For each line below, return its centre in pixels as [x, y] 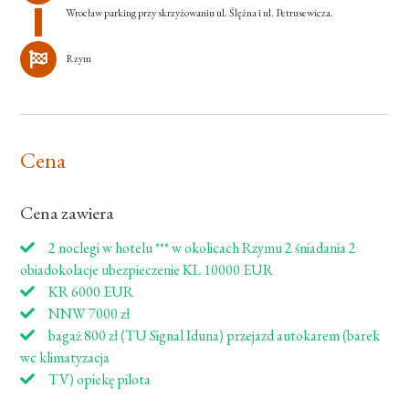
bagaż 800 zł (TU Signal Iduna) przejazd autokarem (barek [213, 336]
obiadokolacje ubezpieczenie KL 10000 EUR [147, 270]
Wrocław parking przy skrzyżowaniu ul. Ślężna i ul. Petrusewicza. [200, 12]
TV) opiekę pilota [99, 380]
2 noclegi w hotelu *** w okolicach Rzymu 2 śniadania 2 [201, 248]
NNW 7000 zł [88, 314]
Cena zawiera [67, 213]
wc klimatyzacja [65, 358]
